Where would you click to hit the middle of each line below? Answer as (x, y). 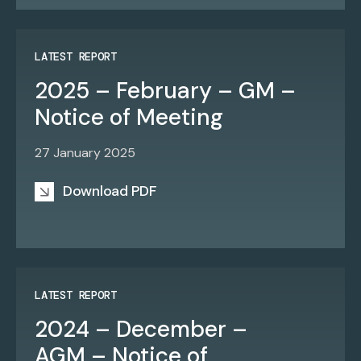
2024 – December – (141, 329)
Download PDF (110, 191)
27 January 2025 (85, 153)
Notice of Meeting (129, 117)
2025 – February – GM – (165, 91)
